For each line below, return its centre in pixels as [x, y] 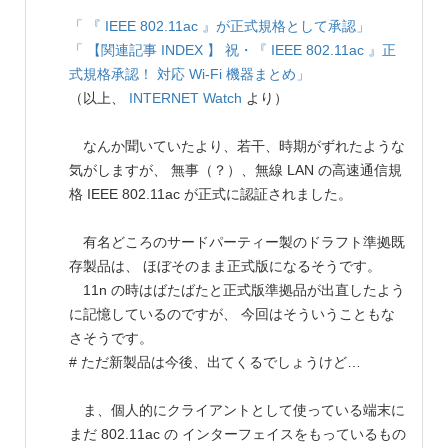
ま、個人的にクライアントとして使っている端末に [237, 410]
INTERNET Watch [185, 98]
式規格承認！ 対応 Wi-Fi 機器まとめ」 [189, 74]
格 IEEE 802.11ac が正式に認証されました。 [210, 194]
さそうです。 [111, 338]
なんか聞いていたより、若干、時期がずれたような [237, 146]
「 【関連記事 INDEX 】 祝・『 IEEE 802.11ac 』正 [232, 50]
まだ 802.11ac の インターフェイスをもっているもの [237, 434]
